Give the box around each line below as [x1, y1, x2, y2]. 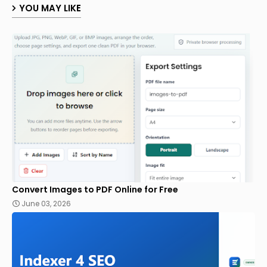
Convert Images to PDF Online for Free [12, 183, 178, 195]
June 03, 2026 [21, 198, 71, 209]
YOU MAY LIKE [19, 1, 81, 14]
